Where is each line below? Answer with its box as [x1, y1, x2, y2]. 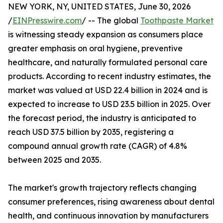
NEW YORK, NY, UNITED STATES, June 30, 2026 [8, 1, 191, 12]
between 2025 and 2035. [8, 155, 101, 165]
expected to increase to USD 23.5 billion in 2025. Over [8, 99, 211, 110]
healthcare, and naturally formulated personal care [8, 57, 208, 68]
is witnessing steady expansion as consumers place [8, 29, 203, 40]
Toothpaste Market [140, 15, 214, 26]
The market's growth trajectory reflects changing [8, 183, 197, 193]
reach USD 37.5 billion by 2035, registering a [8, 127, 174, 137]
